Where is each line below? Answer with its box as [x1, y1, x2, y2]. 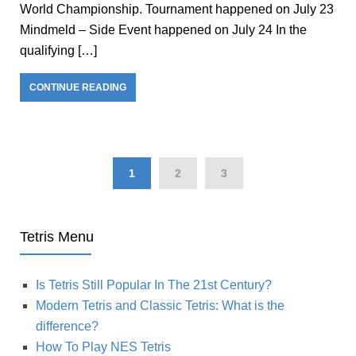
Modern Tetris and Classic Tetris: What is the [36, 299, 284, 313]
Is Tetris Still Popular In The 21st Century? [36, 278, 272, 292]
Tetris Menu [20, 229, 94, 246]
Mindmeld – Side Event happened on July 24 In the [20, 23, 307, 37]
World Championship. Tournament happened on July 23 [20, 2, 334, 17]
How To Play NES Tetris [36, 340, 171, 354]
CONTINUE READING [29, 82, 126, 94]
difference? [36, 319, 99, 334]
